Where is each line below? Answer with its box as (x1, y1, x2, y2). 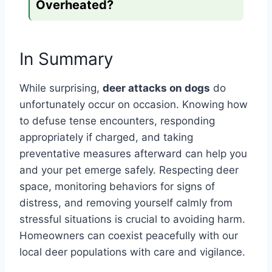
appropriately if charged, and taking (19, 131, 193, 144)
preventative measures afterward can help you (19, 148, 247, 160)
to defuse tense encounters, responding (19, 115, 215, 127)
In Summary (19, 49, 114, 70)
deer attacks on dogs (103, 82, 210, 95)
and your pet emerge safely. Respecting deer (19, 164, 239, 177)
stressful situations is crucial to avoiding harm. (19, 213, 245, 226)
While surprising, (19, 82, 103, 95)
